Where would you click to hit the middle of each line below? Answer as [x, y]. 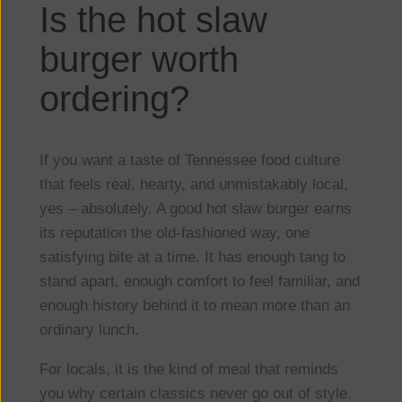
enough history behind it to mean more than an [194, 306]
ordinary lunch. [89, 330]
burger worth [139, 60]
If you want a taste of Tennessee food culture [189, 161]
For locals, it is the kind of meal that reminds [188, 370]
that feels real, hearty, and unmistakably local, [193, 185]
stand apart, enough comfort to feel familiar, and [199, 282]
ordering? [114, 99]
